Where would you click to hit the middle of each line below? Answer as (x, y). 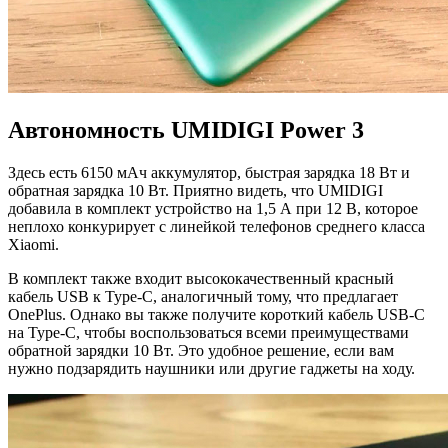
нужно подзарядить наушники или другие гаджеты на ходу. (211, 369)
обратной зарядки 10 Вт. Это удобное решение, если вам (201, 351)
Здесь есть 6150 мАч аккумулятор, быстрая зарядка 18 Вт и (209, 173)
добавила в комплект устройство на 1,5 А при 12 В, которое (213, 209)
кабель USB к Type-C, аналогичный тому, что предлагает (203, 297)
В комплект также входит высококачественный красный (201, 279)
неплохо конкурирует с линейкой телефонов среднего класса (216, 227)
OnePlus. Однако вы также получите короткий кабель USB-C (216, 315)
